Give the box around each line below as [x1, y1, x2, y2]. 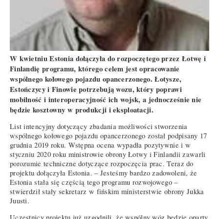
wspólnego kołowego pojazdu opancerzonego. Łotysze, [10, 73, 182, 84]
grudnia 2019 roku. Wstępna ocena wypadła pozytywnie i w [10, 140, 191, 150]
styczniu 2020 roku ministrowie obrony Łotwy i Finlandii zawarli [10, 150, 206, 159]
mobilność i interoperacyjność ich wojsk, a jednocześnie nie [10, 94, 202, 105]
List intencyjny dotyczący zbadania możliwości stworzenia [10, 122, 188, 131]
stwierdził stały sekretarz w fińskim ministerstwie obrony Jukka [10, 187, 204, 197]
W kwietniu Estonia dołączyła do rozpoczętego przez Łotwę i [10, 53, 206, 64]
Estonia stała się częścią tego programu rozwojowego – [10, 177, 178, 187]
